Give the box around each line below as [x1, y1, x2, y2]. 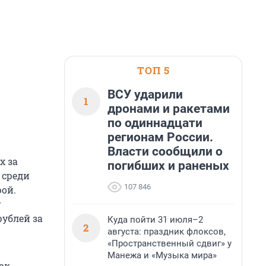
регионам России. [107, 130, 213, 144]
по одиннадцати [107, 116, 202, 130]
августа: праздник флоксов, [107, 226, 226, 237]
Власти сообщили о [107, 144, 223, 159]
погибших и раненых [107, 159, 229, 173]
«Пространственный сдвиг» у [107, 238, 232, 249]
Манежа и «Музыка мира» [107, 250, 217, 261]
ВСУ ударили [107, 87, 183, 102]
